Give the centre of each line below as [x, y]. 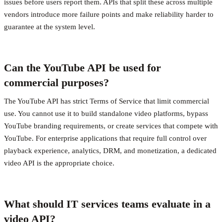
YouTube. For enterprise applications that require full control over [105, 138]
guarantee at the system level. [50, 27]
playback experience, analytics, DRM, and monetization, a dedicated [110, 150]
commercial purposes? [56, 82]
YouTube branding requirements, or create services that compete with [111, 126]
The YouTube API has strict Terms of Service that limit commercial [107, 101]
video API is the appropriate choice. [59, 163]
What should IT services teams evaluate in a [107, 204]
